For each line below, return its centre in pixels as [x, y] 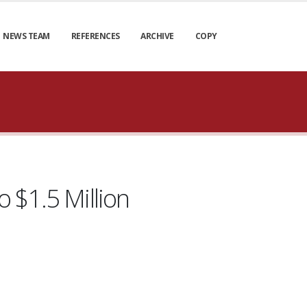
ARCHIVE [157, 36]
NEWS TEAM [26, 36]
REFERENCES [95, 36]
